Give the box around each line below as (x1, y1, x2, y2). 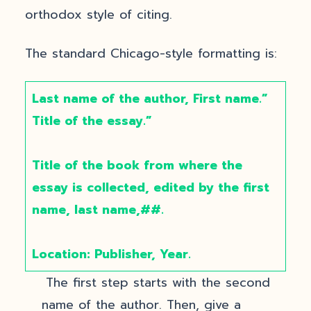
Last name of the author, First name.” (31, 90, 267, 108)
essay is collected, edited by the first (31, 178, 269, 196)
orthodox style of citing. (25, 6, 172, 24)
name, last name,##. (31, 201, 164, 219)
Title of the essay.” (31, 112, 151, 130)
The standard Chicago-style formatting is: (25, 44, 277, 62)
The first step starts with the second (46, 274, 270, 292)
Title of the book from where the (31, 156, 242, 174)
